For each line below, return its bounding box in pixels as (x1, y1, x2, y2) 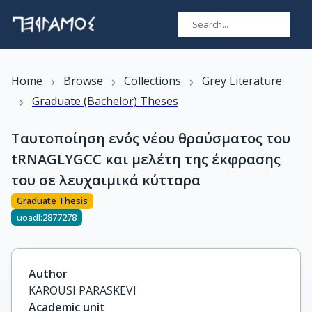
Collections (124, 73, 181, 88)
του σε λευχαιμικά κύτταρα (11, 171, 201, 189)
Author (29, 266, 68, 281)
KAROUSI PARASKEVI (29, 283, 136, 298)
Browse (63, 73, 103, 88)
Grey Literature (202, 73, 282, 88)
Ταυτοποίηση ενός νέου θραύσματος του (11, 129, 290, 148)
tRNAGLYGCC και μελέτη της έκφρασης (11, 150, 281, 169)
